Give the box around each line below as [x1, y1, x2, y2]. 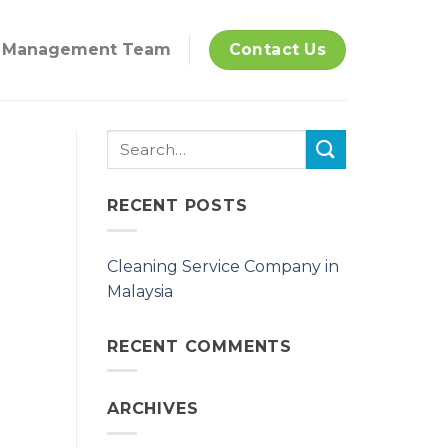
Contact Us [228, 40, 327, 60]
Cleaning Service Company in [107, 256, 339, 276]
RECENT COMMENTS [107, 336, 292, 356]
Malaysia [107, 281, 173, 301]
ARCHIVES [107, 399, 199, 419]
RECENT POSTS [107, 196, 248, 215]
